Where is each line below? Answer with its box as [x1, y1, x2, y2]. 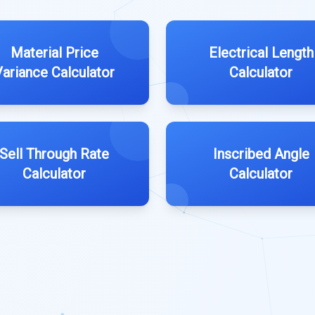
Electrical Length [208, 44, 314, 62]
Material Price [10, 44, 98, 62]
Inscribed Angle [212, 146, 309, 163]
